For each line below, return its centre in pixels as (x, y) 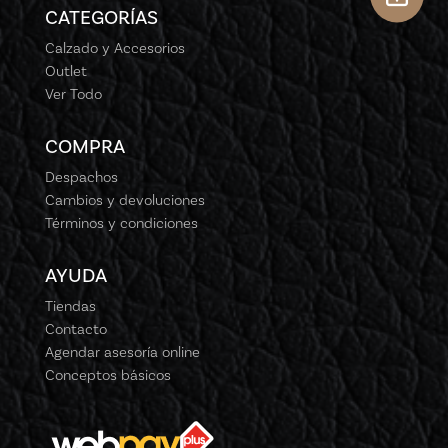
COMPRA (84, 146)
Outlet (65, 71)
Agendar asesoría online (122, 352)
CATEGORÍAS (101, 17)
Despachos (81, 177)
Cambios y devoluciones (124, 200)
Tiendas (70, 306)
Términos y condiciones (121, 223)
